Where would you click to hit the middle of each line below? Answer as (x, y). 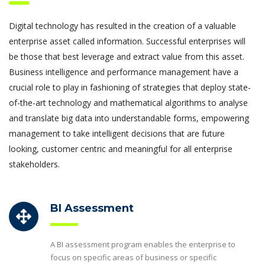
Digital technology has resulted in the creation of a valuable (122, 25)
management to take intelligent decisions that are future (117, 133)
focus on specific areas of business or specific (133, 257)
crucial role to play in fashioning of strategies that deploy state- (130, 87)
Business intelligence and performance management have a (124, 72)
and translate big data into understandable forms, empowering (129, 118)
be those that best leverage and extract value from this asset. (127, 56)
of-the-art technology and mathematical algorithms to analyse (128, 102)
